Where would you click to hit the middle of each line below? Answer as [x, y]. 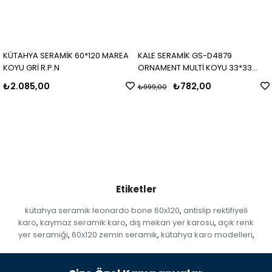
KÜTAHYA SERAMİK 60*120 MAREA [66, 55]
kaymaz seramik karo [83, 222]
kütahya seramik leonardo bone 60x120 [102, 210]
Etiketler [136, 189]
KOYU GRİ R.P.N [31, 67]
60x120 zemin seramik [114, 234]
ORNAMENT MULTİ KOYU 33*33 [195, 67]
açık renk [236, 222]
